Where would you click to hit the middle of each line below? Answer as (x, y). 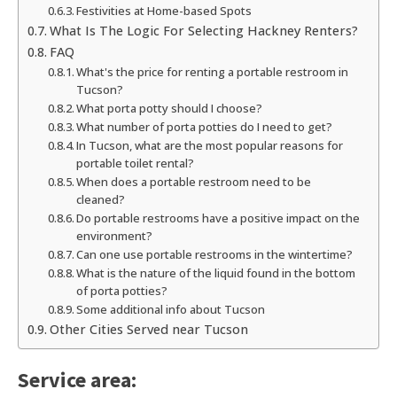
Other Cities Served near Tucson (148, 330)
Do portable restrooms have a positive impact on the (218, 218)
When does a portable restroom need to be (194, 182)
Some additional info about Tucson (171, 310)
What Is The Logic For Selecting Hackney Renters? (203, 31)
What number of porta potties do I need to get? (205, 127)
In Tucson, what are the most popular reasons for (210, 146)
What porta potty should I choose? (170, 109)
